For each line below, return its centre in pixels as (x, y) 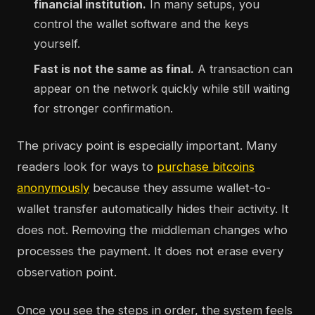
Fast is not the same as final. (114, 69)
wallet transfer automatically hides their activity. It (153, 209)
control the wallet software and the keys (141, 24)
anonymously (53, 188)
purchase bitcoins (206, 167)
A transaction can (243, 69)
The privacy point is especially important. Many (147, 146)
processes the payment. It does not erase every (150, 251)
